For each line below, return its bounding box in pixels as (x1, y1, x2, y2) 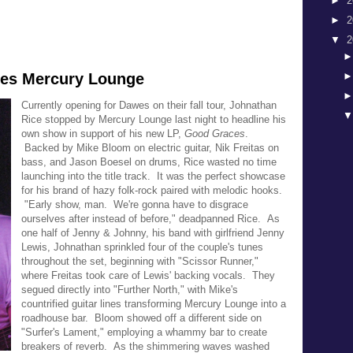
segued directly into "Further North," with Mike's (21, 284, 238, 295)
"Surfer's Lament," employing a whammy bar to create (21, 326, 267, 338)
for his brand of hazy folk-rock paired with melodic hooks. (21, 184, 282, 196)
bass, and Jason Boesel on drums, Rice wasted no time (21, 156, 277, 168)
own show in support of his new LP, (21, 128, 184, 139)
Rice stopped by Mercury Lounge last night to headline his (21, 113, 286, 125)
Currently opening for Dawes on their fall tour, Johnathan (21, 99, 277, 111)
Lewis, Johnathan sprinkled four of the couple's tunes (21, 241, 263, 253)
